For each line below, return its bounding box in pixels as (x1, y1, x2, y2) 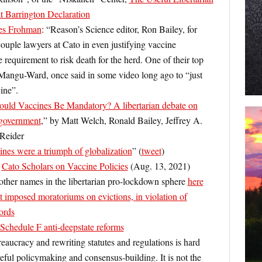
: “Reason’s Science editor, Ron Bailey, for (41, 23, 197, 35)
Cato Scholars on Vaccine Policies (1, 160, 128, 172)
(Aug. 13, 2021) (127, 160, 190, 172)
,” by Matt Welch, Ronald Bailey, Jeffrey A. (40, 114, 202, 126)
